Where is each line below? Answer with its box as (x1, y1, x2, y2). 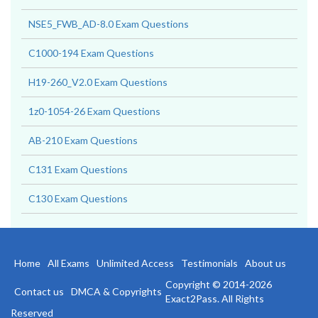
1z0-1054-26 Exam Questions (28, 105, 160, 117)
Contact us (14, 285, 64, 297)
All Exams (48, 257, 89, 269)
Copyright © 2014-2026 (165, 278, 272, 290)
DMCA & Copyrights (71, 285, 162, 297)
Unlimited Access (97, 257, 174, 269)
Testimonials (181, 257, 238, 269)
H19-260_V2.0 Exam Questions (28, 76, 168, 88)
